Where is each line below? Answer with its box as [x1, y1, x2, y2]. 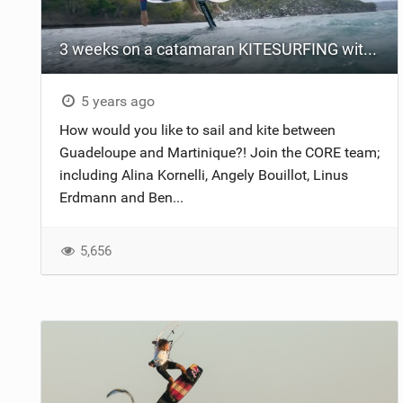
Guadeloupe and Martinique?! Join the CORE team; [58, 144, 380, 162]
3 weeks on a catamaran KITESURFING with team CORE [363, 40, 377, 59]
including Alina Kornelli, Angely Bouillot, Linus [58, 166, 348, 184]
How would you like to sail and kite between [58, 121, 336, 139]
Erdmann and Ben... [58, 189, 184, 207]
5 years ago [77, 93, 156, 111]
